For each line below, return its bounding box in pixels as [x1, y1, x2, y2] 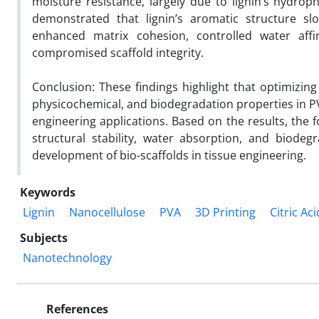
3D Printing [195, 204, 256, 220]
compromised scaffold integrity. [32, 44, 204, 61]
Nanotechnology [23, 249, 112, 266]
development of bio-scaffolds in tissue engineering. [32, 147, 306, 163]
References [43, 300, 108, 317]
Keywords [20, 184, 75, 200]
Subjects [20, 229, 68, 246]
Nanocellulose [69, 204, 145, 220]
